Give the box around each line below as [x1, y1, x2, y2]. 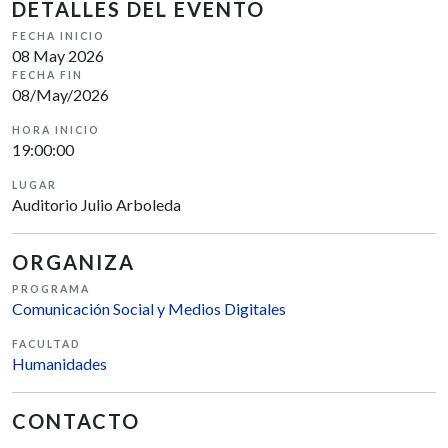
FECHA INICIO [12, 30, 105, 43]
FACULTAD [12, 338, 81, 351]
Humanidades [12, 354, 107, 374]
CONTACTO [12, 409, 140, 434]
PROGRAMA [12, 283, 90, 296]
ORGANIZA [12, 250, 135, 275]
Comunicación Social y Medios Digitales [12, 299, 286, 319]
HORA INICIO [12, 124, 100, 137]
